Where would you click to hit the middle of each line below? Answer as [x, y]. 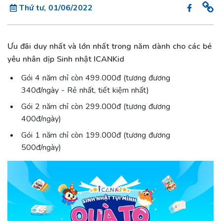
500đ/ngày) [41, 148]
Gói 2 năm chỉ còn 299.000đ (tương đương [95, 107]
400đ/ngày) [41, 119]
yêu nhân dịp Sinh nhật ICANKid [66, 59]
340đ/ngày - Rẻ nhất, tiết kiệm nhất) [85, 91]
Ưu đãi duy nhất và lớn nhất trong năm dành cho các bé [110, 46]
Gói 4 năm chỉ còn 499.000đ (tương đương [95, 78]
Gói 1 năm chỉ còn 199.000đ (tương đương [95, 135]
